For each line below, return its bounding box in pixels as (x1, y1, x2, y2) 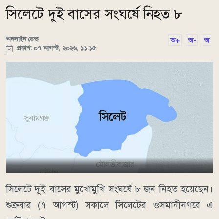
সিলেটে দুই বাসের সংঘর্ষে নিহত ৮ (6, 5, 183, 23)
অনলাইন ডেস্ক (6, 35, 39, 44)
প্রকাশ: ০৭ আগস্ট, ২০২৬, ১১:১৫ (15, 44, 96, 53)
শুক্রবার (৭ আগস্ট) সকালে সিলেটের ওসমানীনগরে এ (6, 199, 213, 211)
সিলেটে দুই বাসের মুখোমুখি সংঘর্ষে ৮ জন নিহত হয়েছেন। (6, 183, 213, 195)
